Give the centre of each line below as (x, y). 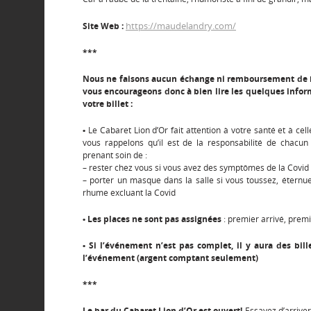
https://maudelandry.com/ (181, 26)
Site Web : (104, 26)
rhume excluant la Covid (129, 193)
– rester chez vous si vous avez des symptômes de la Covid (196, 168)
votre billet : (108, 104)
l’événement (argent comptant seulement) (170, 258)
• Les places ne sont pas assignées (152, 219)
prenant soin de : (115, 155)
